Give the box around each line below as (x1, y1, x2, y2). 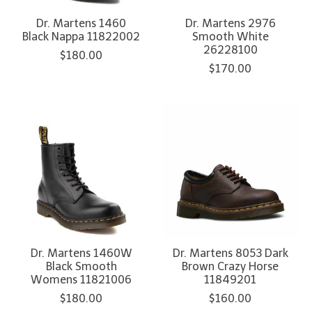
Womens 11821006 (31, 272, 132, 286)
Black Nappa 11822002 (22, 29, 141, 43)
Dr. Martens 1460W (30, 246, 132, 260)
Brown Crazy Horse (182, 259, 279, 273)
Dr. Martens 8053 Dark (172, 246, 288, 260)
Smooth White (192, 29, 269, 43)
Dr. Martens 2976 (185, 16, 276, 30)
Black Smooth (45, 259, 117, 273)
